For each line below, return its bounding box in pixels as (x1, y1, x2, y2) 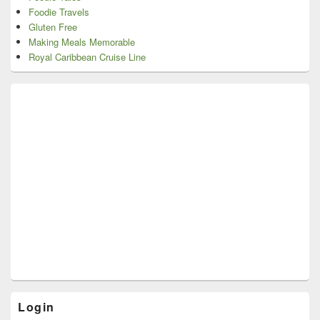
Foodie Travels (29, 5, 89, 19)
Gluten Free (29, 20, 77, 34)
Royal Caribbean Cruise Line (29, 50, 146, 64)
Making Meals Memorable (29, 35, 135, 49)
